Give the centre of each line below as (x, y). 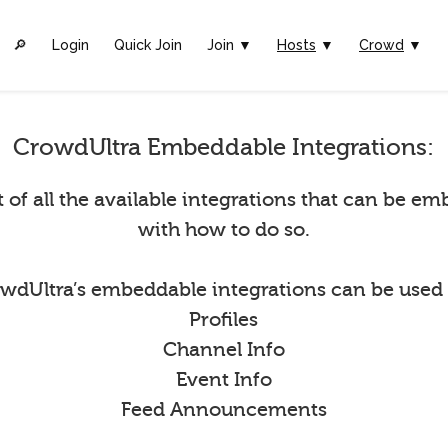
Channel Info (223, 349)
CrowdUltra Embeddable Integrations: (224, 147)
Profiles (224, 319)
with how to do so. (223, 229)
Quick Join (148, 45)
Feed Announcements (223, 409)
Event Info (223, 379)
